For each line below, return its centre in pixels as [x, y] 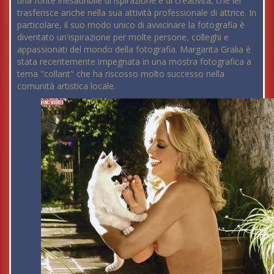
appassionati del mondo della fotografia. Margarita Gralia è [134, 49]
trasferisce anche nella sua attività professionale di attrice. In [137, 12]
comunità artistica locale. [66, 86]
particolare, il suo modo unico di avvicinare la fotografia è [131, 24]
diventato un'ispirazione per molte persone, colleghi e [123, 37]
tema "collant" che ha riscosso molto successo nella [121, 73]
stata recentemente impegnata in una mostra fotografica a [134, 61]
